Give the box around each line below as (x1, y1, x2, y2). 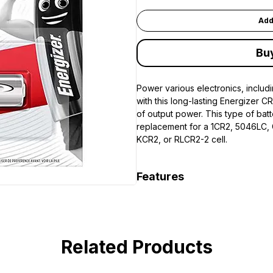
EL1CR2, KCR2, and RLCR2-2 (149, 207, 261, 218)
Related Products (60, 236, 213, 258)
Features (136, 170, 184, 183)
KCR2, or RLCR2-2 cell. (136, 134, 227, 144)
